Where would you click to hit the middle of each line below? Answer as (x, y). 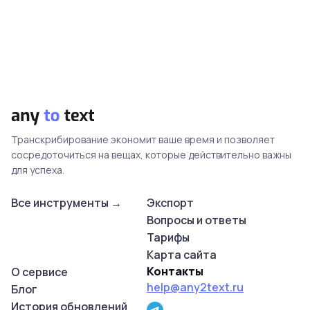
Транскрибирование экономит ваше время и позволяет (143, 139)
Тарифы (168, 237)
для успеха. (38, 170)
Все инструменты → (66, 203)
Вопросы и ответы (197, 220)
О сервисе (39, 272)
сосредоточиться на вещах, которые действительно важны (151, 155)
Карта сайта (182, 255)
